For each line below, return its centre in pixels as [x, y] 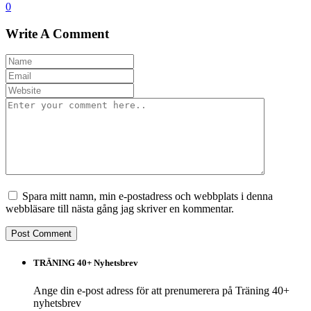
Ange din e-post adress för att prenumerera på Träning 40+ [161, 290]
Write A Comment [57, 33]
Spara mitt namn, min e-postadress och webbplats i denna [148, 196]
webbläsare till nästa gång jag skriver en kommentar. [120, 209]
